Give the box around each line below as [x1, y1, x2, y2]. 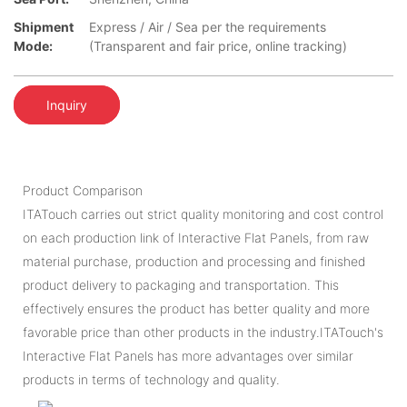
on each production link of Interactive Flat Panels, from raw [23, 229, 369, 245]
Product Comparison [23, 182, 143, 198]
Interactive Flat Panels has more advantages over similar [23, 347, 353, 363]
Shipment [14, 19, 74, 35]
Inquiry [46, 96, 87, 113]
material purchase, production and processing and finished [23, 253, 365, 269]
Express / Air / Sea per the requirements [89, 19, 326, 35]
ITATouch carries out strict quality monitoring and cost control [23, 205, 383, 222]
